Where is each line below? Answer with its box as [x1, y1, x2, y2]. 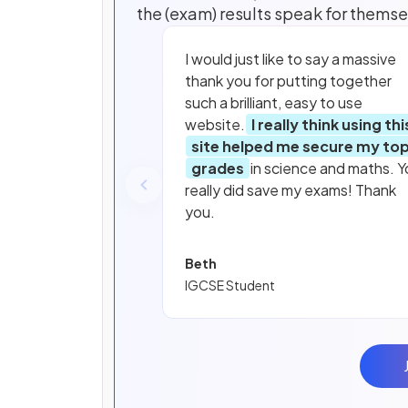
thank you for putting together [185, 71, 392, 91]
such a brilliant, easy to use [185, 93, 362, 113]
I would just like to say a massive [185, 49, 396, 69]
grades [191, 158, 244, 178]
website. [185, 115, 245, 135]
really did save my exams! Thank [185, 180, 396, 200]
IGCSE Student [185, 277, 275, 294]
